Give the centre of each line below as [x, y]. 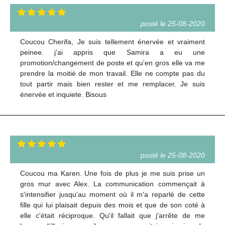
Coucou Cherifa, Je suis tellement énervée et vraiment [113, 41]
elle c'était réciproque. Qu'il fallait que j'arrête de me [113, 215]
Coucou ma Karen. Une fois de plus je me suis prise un [113, 173]
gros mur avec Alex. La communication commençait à [113, 184]
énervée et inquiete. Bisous [63, 94]
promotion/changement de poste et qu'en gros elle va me [113, 63]
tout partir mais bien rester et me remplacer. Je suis [113, 84]
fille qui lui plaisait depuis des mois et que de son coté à [113, 205]
